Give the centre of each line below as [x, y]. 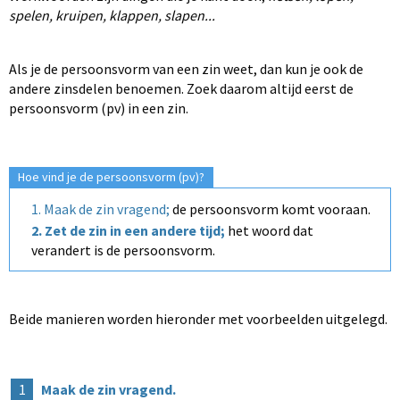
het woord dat [271, 230]
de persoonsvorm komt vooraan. [270, 208]
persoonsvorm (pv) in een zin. [99, 108]
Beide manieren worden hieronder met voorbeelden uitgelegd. [198, 318]
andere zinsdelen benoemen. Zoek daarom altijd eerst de [181, 88]
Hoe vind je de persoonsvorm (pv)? [111, 176]
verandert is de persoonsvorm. [123, 250]
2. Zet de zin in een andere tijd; [128, 230]
